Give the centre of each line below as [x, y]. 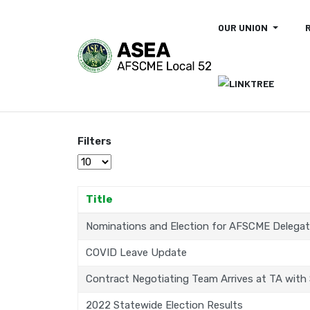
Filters [94, 142]
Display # [77, 154]
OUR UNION [243, 27]
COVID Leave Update [137, 252]
